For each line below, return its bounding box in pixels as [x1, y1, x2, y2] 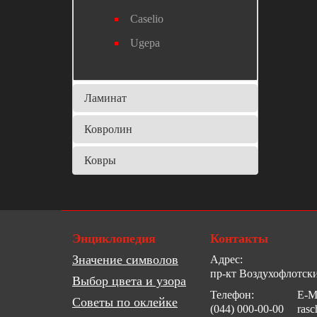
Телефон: [210, 289, 254, 301]
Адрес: [210, 253, 243, 266]
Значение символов [72, 253, 178, 267]
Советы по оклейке [72, 295, 178, 310]
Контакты [210, 231, 268, 246]
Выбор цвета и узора [72, 274, 186, 289]
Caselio [130, 13, 163, 25]
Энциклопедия [72, 231, 156, 246]
